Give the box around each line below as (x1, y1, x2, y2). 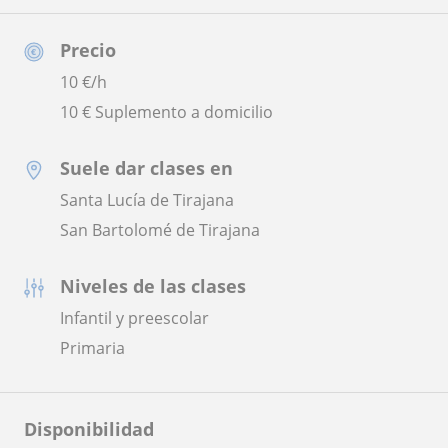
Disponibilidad (24, 416, 154, 441)
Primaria (60, 336, 125, 359)
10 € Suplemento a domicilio (60, 100, 273, 123)
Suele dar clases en (60, 155, 233, 180)
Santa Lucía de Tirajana (60, 188, 234, 211)
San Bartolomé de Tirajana (60, 218, 260, 241)
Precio (60, 37, 116, 62)
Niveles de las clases (60, 273, 246, 298)
